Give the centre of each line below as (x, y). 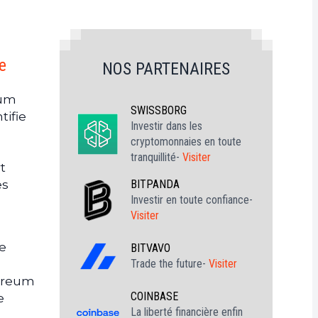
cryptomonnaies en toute (186, 142)
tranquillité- (157, 157)
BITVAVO (150, 248)
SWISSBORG (159, 110)
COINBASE (154, 296)
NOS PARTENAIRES (166, 69)
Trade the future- (170, 264)
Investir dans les (166, 126)
